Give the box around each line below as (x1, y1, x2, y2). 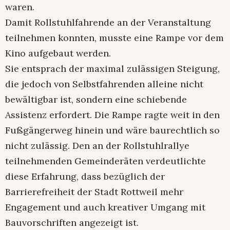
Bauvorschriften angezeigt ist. (5, 216, 139, 228)
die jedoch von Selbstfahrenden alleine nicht (5, 78, 203, 90)
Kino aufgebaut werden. (5, 47, 111, 59)
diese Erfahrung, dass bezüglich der (5, 170, 165, 182)
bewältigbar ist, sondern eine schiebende (5, 93, 187, 105)
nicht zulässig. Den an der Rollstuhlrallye (5, 139, 189, 151)
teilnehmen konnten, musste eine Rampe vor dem (5, 31, 224, 44)
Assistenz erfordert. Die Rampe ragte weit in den (5, 108, 220, 121)
